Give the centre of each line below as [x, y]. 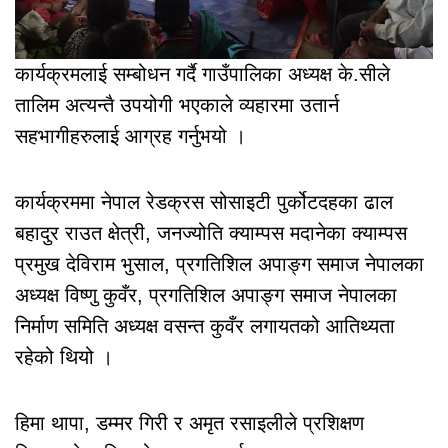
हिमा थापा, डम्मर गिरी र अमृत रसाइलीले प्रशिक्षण [189, 423]
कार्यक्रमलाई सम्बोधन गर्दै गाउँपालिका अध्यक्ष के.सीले [202, 74]
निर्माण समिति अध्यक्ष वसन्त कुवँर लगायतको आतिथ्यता [205, 326]
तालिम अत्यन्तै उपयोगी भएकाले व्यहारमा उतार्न [177, 105]
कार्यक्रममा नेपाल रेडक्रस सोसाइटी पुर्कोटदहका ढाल [204, 202]
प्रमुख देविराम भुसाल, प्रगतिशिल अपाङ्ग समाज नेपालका [219, 264]
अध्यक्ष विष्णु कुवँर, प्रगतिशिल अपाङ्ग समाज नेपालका [206, 295]
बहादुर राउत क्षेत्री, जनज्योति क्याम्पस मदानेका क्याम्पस [211, 233]
